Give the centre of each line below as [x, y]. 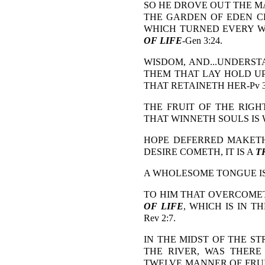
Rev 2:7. [160, 218]
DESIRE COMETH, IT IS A [200, 152]
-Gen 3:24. [202, 41]
